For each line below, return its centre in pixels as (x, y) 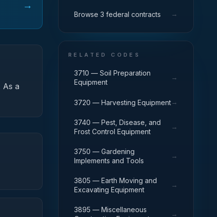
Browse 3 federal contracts (117, 14)
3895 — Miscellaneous (110, 209)
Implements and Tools (109, 161)
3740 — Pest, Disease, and (117, 122)
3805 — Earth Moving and (116, 180)
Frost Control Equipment (112, 132)
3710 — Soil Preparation (112, 73)
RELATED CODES (105, 55)
